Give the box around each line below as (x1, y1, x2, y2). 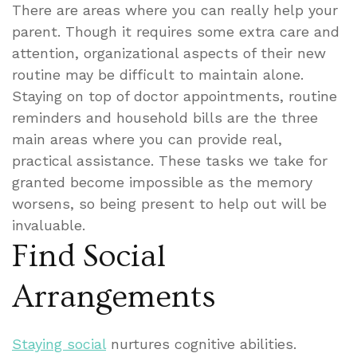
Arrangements (12, 278, 216, 315)
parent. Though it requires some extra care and (12, 22, 339, 40)
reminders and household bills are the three (12, 108, 318, 126)
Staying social (12, 335, 106, 352)
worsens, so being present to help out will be (12, 194, 327, 212)
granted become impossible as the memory (12, 173, 312, 190)
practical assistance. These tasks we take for (12, 151, 328, 169)
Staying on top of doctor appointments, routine (12, 87, 337, 104)
